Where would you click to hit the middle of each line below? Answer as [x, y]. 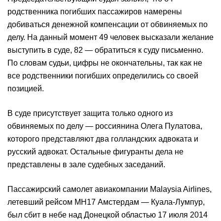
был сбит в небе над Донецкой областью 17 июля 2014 [108, 215]
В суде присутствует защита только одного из [90, 113]
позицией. [26, 89]
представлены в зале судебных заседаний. [86, 165]
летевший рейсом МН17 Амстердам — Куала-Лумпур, [106, 202]
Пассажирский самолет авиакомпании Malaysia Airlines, [110, 189]
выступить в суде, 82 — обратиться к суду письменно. [105, 50]
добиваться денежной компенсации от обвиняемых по [108, 24]
